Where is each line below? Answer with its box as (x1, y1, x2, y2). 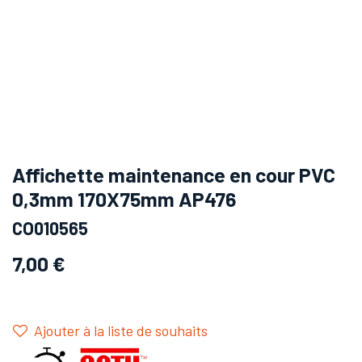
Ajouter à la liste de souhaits (34, 321, 208, 339)
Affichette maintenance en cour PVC (12, 162, 335, 187)
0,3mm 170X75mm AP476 (12, 186, 236, 211)
